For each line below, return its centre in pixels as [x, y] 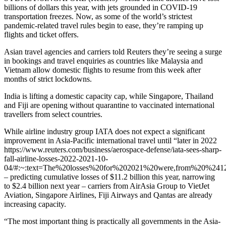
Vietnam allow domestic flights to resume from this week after [102, 70]
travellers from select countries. [53, 115]
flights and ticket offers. [41, 35]
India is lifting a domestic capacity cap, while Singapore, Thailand [109, 96]
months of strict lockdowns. [48, 79]
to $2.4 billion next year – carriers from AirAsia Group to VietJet [107, 186]
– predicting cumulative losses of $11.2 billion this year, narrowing [109, 177]
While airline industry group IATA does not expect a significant [104, 132]
